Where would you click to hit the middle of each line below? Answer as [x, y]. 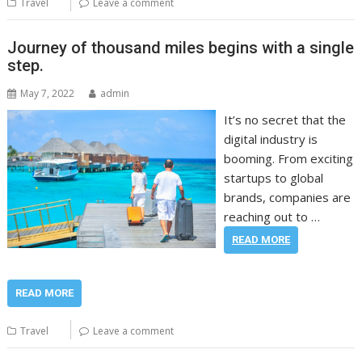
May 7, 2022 [48, 93]
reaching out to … [271, 216]
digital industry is [270, 139]
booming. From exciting [288, 158]
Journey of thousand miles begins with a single [181, 47]
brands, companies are [287, 197]
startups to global [273, 177]
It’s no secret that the [284, 119]
